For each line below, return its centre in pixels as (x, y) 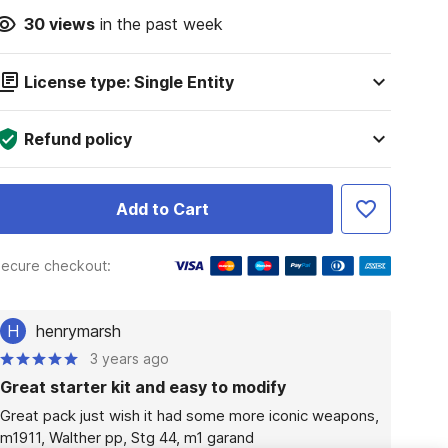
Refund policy (77, 139)
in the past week (158, 24)
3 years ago (129, 358)
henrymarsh (78, 331)
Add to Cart (162, 209)
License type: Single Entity (128, 82)
